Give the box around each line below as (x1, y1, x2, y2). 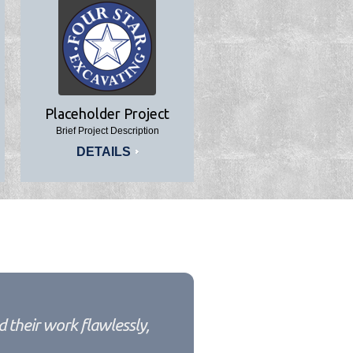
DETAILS (76, 145, 131, 158)
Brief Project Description (55, 125, 159, 136)
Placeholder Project (45, 106, 169, 121)
